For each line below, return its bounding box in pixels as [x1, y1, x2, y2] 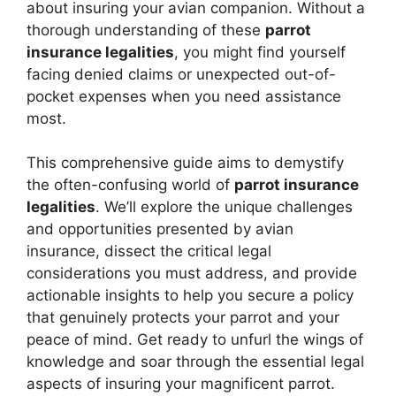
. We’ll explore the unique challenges [95, 198, 353, 217]
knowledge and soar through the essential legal [27, 353, 364, 371]
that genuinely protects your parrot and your [27, 308, 339, 327]
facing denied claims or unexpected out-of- [27, 65, 336, 83]
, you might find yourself [174, 42, 346, 61]
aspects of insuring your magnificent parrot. [27, 375, 335, 393]
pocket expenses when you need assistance [27, 87, 341, 105]
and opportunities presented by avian [27, 220, 293, 239]
